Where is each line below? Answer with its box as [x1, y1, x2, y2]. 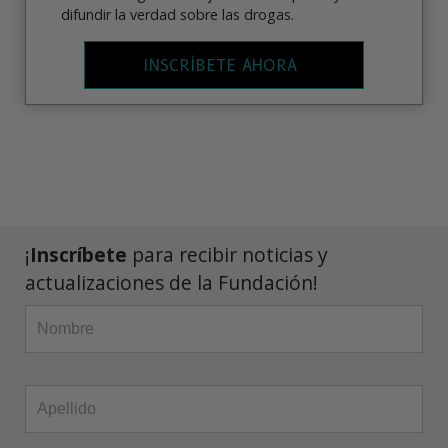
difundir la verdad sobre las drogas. [61, 4, 294, 24]
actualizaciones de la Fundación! [25, 268, 318, 296]
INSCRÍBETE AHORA [142, 56, 297, 76]
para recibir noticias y [127, 240, 328, 268]
